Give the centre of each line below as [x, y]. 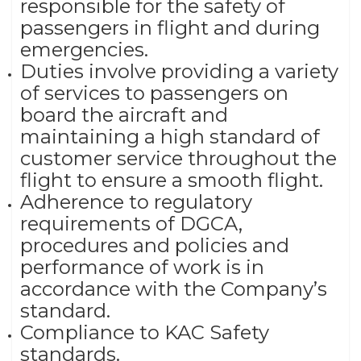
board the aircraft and [124, 115]
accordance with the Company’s [174, 289]
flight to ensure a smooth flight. [172, 180]
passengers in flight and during [170, 28]
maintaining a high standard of [170, 137]
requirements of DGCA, [131, 224]
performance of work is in [142, 268]
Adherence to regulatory [136, 202]
